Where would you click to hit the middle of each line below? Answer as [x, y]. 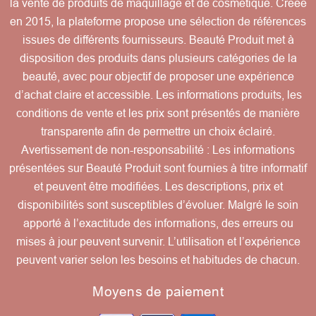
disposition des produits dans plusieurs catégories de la [158, 59]
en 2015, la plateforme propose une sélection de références [158, 22]
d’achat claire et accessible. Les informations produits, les [158, 95]
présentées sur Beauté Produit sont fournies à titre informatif [158, 169]
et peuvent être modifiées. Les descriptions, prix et [158, 187]
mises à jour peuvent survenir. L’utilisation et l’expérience [158, 242]
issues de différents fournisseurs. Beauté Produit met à [158, 40]
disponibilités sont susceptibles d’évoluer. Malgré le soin [158, 205]
